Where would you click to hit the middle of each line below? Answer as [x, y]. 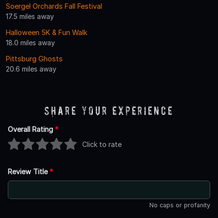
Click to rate [102, 145]
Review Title [29, 171]
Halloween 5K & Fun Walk [47, 32]
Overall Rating [31, 129]
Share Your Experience [109, 110]
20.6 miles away [31, 69]
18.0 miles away [30, 42]
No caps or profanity [180, 205]
